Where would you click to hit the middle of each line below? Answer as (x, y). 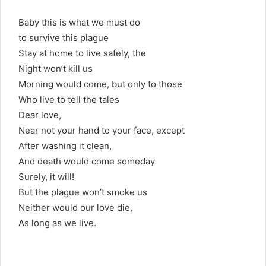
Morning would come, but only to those (100, 84)
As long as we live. (57, 223)
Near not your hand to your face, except (102, 130)
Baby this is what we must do (79, 22)
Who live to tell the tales (69, 99)
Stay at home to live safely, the (82, 53)
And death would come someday (87, 161)
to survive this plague (64, 38)
